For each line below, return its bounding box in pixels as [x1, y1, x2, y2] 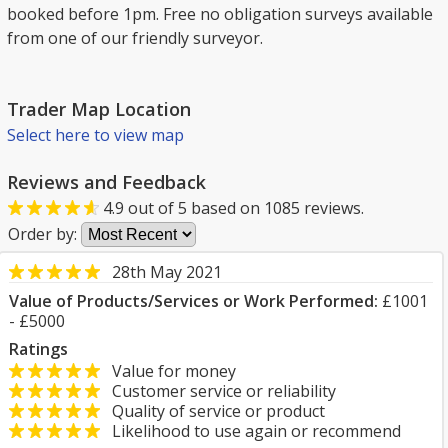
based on [187, 197, 264, 219]
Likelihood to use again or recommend [100, 420, 401, 442]
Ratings [9, 338, 68, 360]
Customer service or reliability [100, 380, 336, 402]
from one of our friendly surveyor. [7, 27, 263, 49]
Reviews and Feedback [7, 170, 206, 194]
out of [124, 197, 178, 219]
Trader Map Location [7, 97, 191, 121]
